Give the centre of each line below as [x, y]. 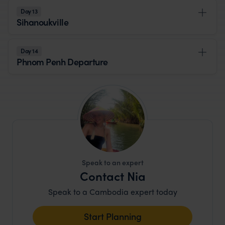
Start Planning [113, 216]
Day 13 [29, 11]
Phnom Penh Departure [62, 62]
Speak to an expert [113, 162]
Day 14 [29, 51]
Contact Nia [113, 176]
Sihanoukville [43, 22]
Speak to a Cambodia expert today [113, 192]
